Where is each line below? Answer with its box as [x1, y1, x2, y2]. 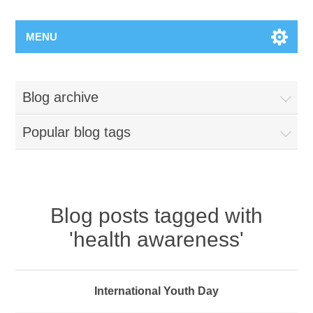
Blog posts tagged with [50, 203, 263, 227]
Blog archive [22, 89, 99, 105]
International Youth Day [94, 284, 219, 297]
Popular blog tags [22, 124, 131, 140]
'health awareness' [69, 227, 244, 251]
